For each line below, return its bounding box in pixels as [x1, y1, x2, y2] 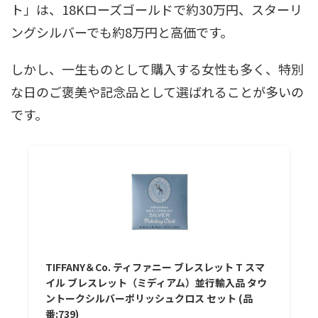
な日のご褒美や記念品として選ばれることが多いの [11, 82, 304, 101]
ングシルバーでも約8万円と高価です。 [11, 22, 233, 41]
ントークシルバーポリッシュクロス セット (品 [45, 290, 253, 305]
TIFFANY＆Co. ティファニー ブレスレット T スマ [45, 259, 265, 274]
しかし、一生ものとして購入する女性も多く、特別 [11, 59, 304, 78]
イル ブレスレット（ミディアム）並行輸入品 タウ [45, 275, 268, 290]
